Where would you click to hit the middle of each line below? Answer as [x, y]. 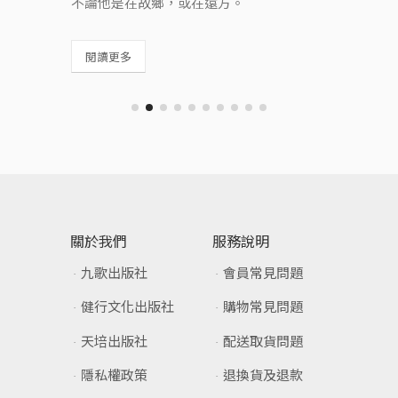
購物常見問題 [263, 306]
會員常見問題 [263, 272]
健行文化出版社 [128, 306]
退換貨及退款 [263, 375]
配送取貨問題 [263, 340]
